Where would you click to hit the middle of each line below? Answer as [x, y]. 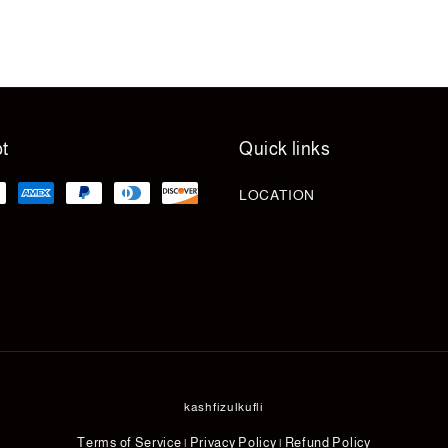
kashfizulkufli [224, 406]
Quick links [285, 148]
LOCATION [277, 194]
